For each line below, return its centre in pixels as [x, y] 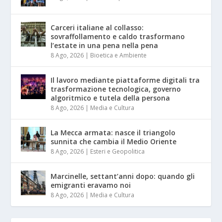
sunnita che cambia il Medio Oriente [114, 142]
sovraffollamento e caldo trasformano [118, 37]
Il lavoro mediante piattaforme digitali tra [125, 80]
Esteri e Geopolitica [118, 152]
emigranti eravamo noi [91, 185]
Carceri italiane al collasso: [97, 28]
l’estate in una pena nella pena [105, 46]
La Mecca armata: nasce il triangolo [113, 133]
